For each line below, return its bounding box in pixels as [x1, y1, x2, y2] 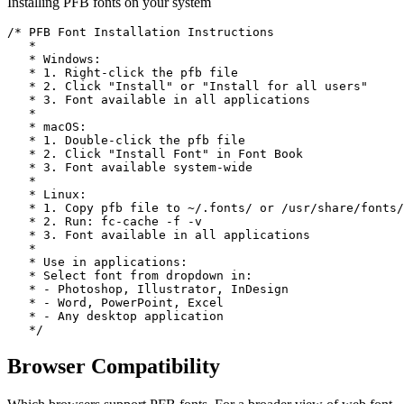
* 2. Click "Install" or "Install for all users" [7, 79, 368, 94]
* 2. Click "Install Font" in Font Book [7, 147, 303, 161]
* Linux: [7, 188, 87, 202]
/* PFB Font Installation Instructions [7, 25, 274, 40]
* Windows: [7, 52, 101, 67]
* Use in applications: [7, 255, 188, 270]
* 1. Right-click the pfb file [7, 66, 238, 80]
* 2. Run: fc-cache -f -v [7, 215, 202, 229]
